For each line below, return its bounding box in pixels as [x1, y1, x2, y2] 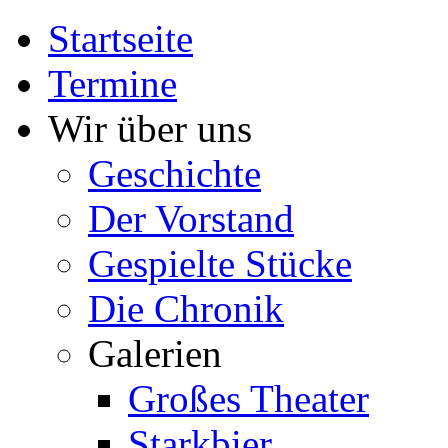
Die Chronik [88, 287, 284, 330]
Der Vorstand [88, 197, 294, 240]
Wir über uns [48, 107, 252, 150]
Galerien [88, 332, 222, 375]
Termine [48, 62, 177, 105]
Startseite [48, 17, 193, 60]
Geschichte [88, 152, 261, 195]
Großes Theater [128, 377, 369, 420]
